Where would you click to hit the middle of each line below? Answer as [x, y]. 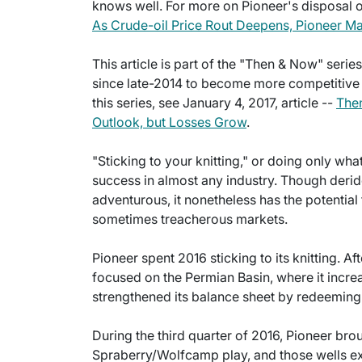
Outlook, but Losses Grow [169, 122]
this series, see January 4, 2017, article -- [214, 103]
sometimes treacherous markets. [190, 219]
